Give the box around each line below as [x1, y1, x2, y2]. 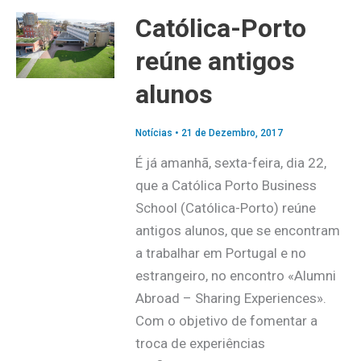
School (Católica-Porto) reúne [135, 200, 316, 217]
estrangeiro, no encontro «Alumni [135, 268, 336, 284]
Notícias [135, 127, 172, 139]
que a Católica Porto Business [135, 177, 317, 194]
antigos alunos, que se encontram [135, 222, 340, 239]
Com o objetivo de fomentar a [135, 313, 317, 330]
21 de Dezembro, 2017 [180, 127, 283, 139]
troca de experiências [135, 335, 265, 352]
